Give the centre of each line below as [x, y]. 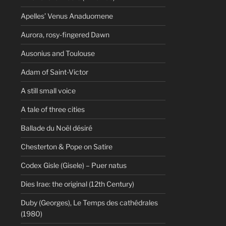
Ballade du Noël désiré [56, 128]
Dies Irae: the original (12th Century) [77, 184]
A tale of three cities [52, 109]
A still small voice [48, 91]
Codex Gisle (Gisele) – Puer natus [73, 165]
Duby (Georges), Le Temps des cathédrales [89, 203]
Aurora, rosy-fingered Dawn [65, 35]
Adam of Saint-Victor [54, 72]
